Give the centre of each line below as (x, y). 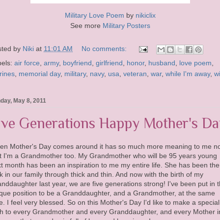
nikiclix (145, 15)
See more (86, 26)
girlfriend (109, 63)
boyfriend (77, 63)
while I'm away (188, 74)
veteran (135, 74)
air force (27, 63)
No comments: (105, 49)
